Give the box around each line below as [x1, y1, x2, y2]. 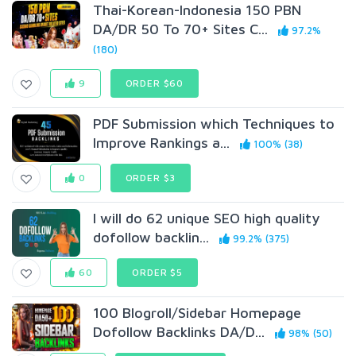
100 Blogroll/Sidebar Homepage [93, 304, 302, 321]
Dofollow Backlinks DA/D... [93, 323, 265, 340]
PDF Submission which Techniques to [93, 115, 335, 132]
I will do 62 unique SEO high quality [93, 210, 320, 226]
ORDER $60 [125, 77, 184, 89]
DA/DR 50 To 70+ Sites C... [93, 21, 269, 37]
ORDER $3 [125, 172, 176, 184]
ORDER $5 [132, 266, 184, 278]
